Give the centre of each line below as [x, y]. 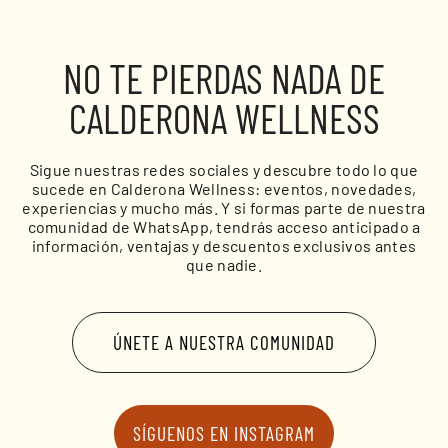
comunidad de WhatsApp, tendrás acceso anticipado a [224, 226]
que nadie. [224, 264]
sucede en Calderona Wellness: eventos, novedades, [224, 188]
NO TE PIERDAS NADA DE [224, 77]
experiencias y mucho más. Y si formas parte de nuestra [224, 207]
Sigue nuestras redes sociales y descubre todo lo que [224, 169]
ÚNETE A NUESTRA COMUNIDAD [224, 342]
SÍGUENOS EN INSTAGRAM [224, 433]
